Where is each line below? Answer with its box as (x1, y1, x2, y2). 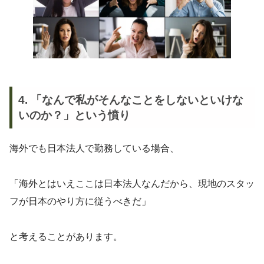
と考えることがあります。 (9, 232, 123, 242)
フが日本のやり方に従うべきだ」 (9, 196, 151, 207)
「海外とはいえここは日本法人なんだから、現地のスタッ (9, 179, 255, 189)
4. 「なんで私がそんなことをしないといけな (18, 93, 243, 106)
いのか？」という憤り (18, 108, 130, 121)
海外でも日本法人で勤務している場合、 (9, 143, 179, 154)
